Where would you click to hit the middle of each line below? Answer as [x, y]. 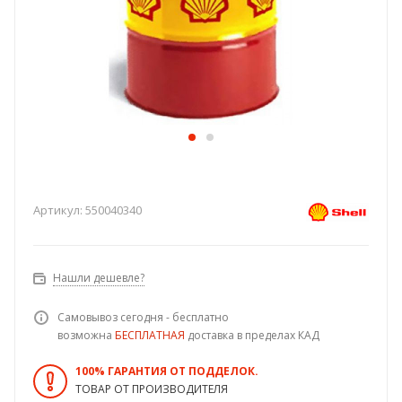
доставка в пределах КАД [252, 336]
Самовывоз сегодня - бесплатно [143, 318]
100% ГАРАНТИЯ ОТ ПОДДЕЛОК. [167, 371]
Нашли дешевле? [99, 278]
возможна [86, 336]
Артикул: [58, 210]
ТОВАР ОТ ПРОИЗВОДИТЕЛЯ [152, 389]
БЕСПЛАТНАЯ [150, 336]
